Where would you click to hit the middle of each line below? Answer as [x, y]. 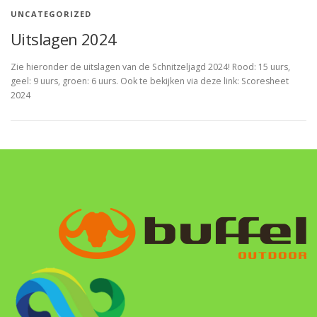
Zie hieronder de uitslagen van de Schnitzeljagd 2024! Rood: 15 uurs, [150, 67]
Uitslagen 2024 [64, 39]
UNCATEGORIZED [51, 14]
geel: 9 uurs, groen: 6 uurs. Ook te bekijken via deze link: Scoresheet [150, 81]
